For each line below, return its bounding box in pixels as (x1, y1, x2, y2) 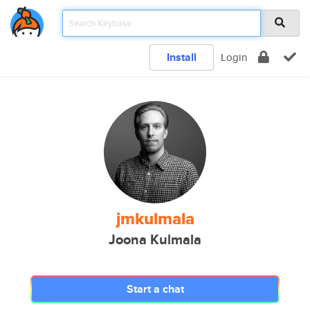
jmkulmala (116, 206, 194, 231)
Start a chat (126, 281, 184, 297)
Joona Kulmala (109, 230, 201, 250)
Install (167, 49, 197, 65)
